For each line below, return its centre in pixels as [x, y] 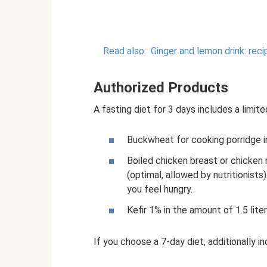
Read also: [125, 51]
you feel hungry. [160, 189]
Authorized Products [161, 87]
